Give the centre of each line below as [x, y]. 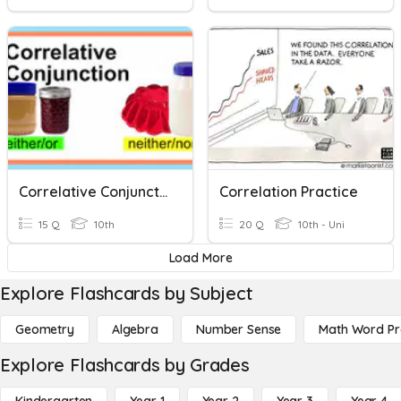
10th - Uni [320, 224]
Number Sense [239, 329]
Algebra [135, 329]
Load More [200, 258]
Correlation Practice [289, 192]
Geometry [45, 329]
